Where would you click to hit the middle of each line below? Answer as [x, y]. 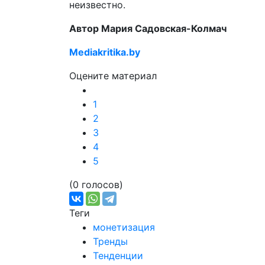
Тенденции [118, 256]
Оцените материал [113, 76]
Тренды [110, 241]
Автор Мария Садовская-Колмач [148, 28]
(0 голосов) [96, 185]
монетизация [124, 227]
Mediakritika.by [105, 52]
